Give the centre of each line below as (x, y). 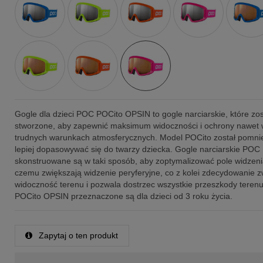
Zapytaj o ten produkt (77, 236)
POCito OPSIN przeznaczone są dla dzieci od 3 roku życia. (124, 196)
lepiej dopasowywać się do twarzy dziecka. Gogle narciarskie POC (137, 149)
